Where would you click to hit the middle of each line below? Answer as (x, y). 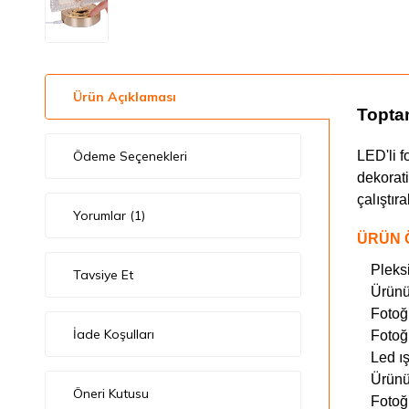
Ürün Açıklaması (124, 97)
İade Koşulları (113, 334)
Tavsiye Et (103, 275)
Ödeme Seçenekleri (130, 156)
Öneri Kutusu (110, 393)
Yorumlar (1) (109, 215)
